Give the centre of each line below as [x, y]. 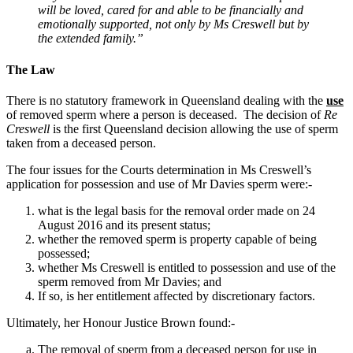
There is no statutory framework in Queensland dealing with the [166, 100]
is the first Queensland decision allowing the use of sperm [194, 128]
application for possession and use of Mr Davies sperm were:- [159, 184]
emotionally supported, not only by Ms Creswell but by [173, 24]
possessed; [64, 253]
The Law [31, 69]
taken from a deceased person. [81, 143]
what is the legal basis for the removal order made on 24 [176, 210]
